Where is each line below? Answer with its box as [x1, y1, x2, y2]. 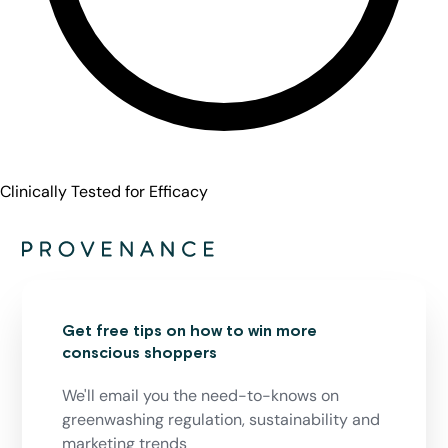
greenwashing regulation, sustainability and [62, 408, 381, 430]
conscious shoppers [62, 344, 218, 361]
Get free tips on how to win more [62, 322, 318, 339]
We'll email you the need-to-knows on [62, 384, 340, 406]
